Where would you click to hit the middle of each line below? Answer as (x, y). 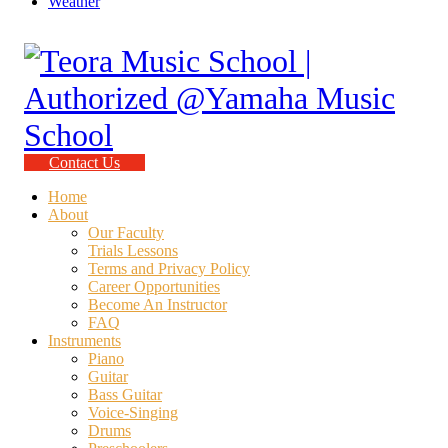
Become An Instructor (157, 305)
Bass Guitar (125, 395)
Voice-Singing (133, 413)
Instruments (84, 341)
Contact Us (84, 163)
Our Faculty (126, 233)
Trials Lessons (133, 251)
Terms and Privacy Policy (169, 269)
